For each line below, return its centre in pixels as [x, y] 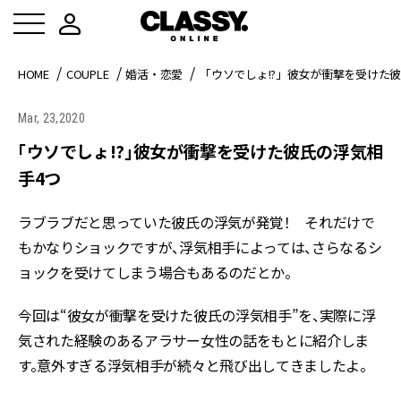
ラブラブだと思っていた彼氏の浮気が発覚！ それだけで [196, 222]
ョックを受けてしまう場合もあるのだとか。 [155, 272]
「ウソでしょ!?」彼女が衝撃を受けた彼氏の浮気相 [200, 151]
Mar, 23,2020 [51, 118]
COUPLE [87, 74]
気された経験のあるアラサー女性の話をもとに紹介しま [193, 340]
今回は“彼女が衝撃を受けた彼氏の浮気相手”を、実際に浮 [197, 315]
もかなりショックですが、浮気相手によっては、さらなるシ [200, 247]
